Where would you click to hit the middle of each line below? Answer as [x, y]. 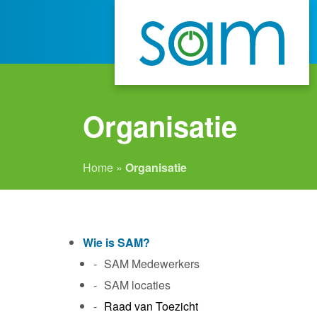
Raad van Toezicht [151, 306]
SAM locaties [137, 285]
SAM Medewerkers [152, 264]
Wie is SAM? [116, 242]
